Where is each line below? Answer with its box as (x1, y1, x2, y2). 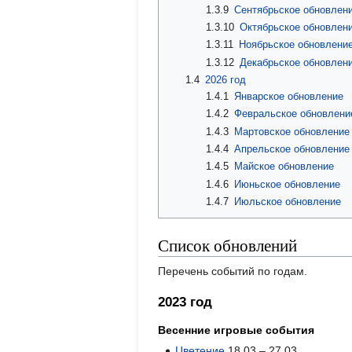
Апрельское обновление (234, 142, 350, 155)
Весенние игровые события (158, 324, 314, 337)
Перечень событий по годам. (158, 265, 307, 278)
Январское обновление (234, 90, 344, 102)
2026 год (204, 73, 246, 86)
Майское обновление (234, 160, 335, 173)
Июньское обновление (234, 178, 341, 190)
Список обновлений (158, 234, 297, 257)
